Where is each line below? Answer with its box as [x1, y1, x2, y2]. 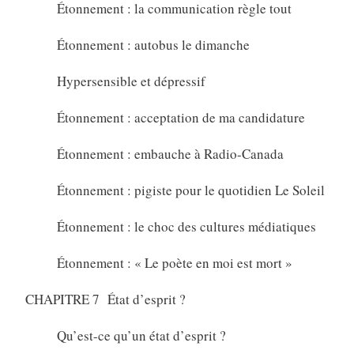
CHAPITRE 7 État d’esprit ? [24, 289, 186, 308]
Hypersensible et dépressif [56, 71, 205, 90]
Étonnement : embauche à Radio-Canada [56, 144, 284, 163]
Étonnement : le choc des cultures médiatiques [56, 217, 316, 235]
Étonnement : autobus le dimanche [56, 35, 250, 54]
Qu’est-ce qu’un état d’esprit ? [56, 326, 226, 345]
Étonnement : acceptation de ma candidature [56, 107, 305, 126]
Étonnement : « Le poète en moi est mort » [56, 253, 292, 272]
